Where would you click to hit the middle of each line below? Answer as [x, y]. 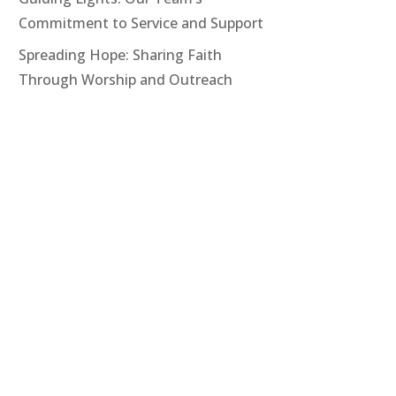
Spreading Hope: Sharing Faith [121, 55]
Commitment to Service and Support [141, 23]
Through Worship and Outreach [126, 80]
